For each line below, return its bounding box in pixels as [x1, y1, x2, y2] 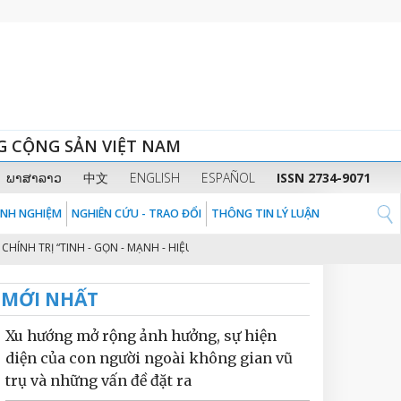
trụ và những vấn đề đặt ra [5, 371, 192, 389]
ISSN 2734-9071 [276, 169, 371, 186]
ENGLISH [129, 169, 180, 186]
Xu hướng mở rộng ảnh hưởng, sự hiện [5, 327, 277, 345]
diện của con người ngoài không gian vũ [5, 349, 293, 367]
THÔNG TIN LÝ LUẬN [211, 206, 320, 221]
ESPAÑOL [200, 169, 255, 186]
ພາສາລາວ [5, 169, 62, 186]
